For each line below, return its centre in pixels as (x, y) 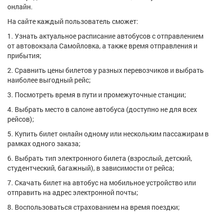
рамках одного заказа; (44, 143)
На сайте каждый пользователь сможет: (73, 21)
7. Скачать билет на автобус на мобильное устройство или (102, 183)
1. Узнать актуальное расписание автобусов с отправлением (105, 36)
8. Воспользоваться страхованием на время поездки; (94, 207)
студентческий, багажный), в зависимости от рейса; (91, 168)
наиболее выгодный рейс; (49, 80)
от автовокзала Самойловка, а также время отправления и (102, 46)
